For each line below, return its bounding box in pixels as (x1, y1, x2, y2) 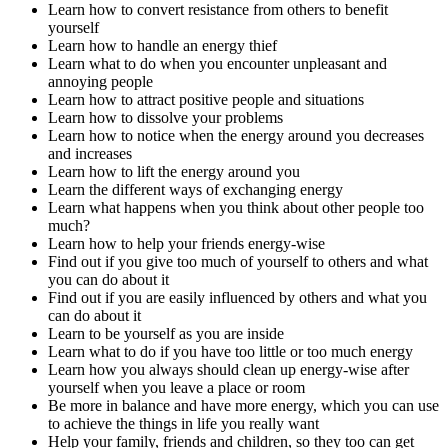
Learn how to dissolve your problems (48, 109, 283, 127)
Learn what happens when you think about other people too (48, 199, 424, 217)
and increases (48, 145, 132, 163)
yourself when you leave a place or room (48, 379, 305, 397)
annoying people (48, 73, 153, 91)
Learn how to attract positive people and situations (48, 91, 364, 109)
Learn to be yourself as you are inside (48, 325, 284, 343)
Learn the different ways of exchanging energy (48, 181, 343, 199)
